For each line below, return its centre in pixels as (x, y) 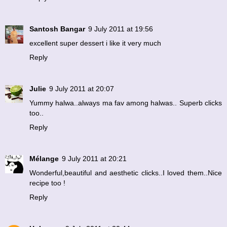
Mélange (44, 158)
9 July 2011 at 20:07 (82, 88)
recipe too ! (47, 183)
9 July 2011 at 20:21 (94, 158)
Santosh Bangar (57, 29)
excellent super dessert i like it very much (95, 43)
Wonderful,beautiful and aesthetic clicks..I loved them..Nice (126, 173)
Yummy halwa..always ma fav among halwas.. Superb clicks (126, 103)
